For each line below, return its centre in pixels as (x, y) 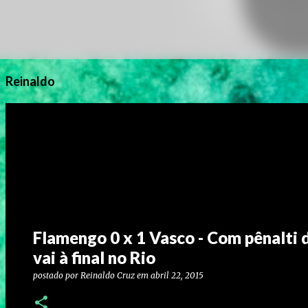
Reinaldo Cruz (108, 275)
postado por (57, 275)
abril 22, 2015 (177, 275)
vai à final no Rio (94, 257)
